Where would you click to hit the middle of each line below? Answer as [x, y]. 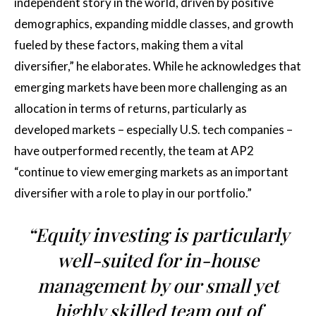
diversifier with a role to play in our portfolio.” [133, 193]
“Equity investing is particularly [158, 234]
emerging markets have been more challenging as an [151, 87]
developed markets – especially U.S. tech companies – [153, 129]
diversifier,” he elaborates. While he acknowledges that [158, 66]
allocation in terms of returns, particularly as [130, 108]
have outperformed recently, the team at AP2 [134, 150]
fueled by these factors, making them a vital [129, 44]
